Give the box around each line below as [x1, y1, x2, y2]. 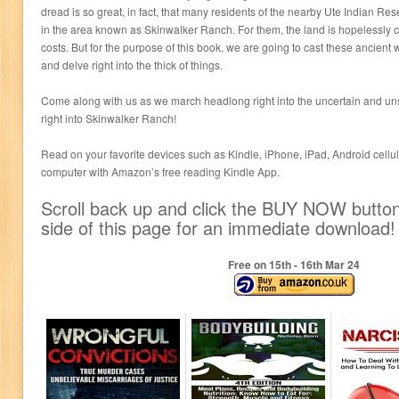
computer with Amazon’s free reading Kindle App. [41, 164, 280, 179]
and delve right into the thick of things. [41, 57, 223, 72]
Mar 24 [322, 256, 360, 273]
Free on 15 [228, 256, 281, 273]
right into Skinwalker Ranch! [41, 110, 176, 126]
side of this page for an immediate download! [41, 215, 395, 240]
